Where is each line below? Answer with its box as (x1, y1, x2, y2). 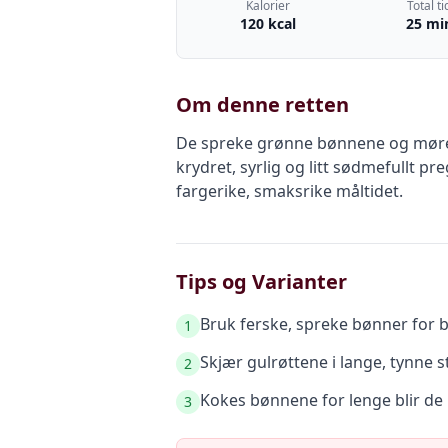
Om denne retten (176, 91, 349, 118)
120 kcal (239, 14, 296, 33)
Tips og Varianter (176, 268, 347, 295)
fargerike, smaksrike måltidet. (176, 180, 403, 202)
